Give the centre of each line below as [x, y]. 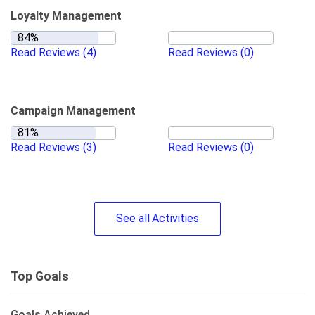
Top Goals [40, 276]
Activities [175, 218]
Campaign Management [73, 111]
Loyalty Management [66, 16]
